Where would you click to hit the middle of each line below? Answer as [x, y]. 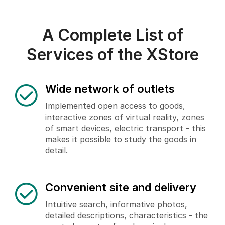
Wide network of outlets [110, 89]
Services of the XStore [113, 55]
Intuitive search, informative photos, [116, 204]
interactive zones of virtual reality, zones [125, 117]
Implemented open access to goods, [115, 106]
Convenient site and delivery [121, 187]
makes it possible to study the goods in [121, 139]
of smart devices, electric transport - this [126, 128]
